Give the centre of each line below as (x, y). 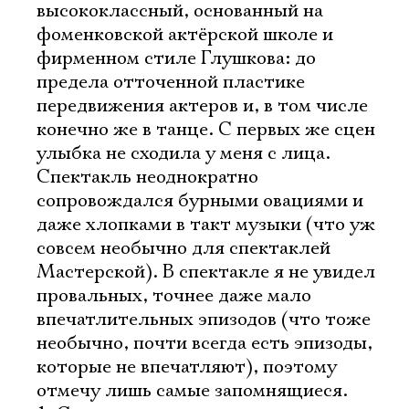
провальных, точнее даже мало (174, 296)
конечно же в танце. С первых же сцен (206, 130)
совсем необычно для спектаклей (184, 248)
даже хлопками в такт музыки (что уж (206, 225)
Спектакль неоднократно (147, 177)
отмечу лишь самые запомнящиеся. (192, 391)
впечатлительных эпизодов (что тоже (204, 320)
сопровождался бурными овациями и (200, 201)
